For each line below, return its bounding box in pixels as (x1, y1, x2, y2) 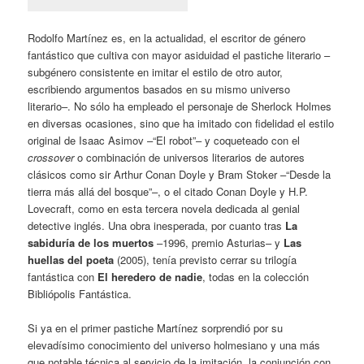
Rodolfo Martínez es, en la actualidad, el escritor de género (28, 29, 306, 45)
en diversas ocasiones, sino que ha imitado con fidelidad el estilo (28, 115, 335, 131)
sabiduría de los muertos (28, 234, 154, 250)
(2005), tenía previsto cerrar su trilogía (114, 251, 297, 267)
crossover (28, 149, 75, 165)
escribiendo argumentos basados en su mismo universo (28, 80, 291, 97)
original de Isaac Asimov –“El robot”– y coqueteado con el (28, 132, 301, 148)
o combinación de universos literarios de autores (74, 149, 305, 165)
